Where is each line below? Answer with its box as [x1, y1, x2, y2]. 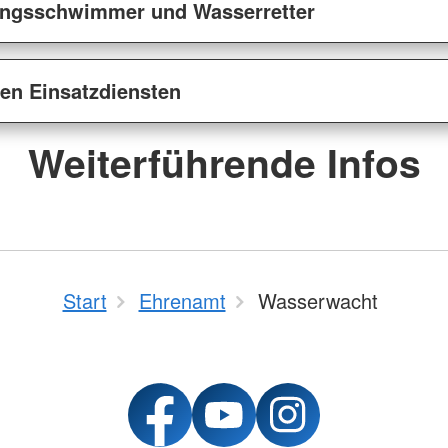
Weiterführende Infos [27, 134, 421, 191]
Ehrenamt [138, 286, 226, 316]
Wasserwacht [257, 286, 378, 316]
